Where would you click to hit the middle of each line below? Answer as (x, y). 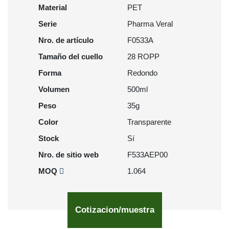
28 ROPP (143, 56)
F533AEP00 (147, 155)
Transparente (149, 122)
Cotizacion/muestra (114, 210)
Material (53, 7)
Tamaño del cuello (71, 56)
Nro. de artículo (66, 40)
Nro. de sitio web (68, 155)
